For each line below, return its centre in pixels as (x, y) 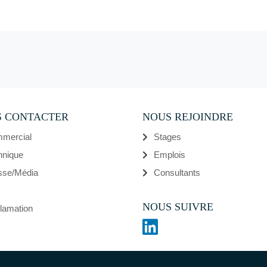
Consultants (177, 172)
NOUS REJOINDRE (188, 117)
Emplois (170, 154)
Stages (167, 136)
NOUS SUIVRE (178, 207)
